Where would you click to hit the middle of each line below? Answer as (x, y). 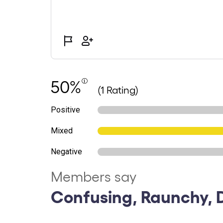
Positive (65, 110)
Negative (66, 152)
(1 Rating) (118, 90)
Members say (94, 176)
